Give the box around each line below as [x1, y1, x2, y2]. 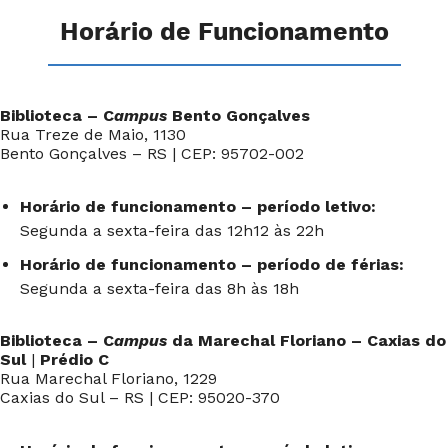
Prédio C [40, 350, 109, 370]
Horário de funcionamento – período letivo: [20, 197, 376, 217]
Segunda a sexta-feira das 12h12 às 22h [20, 221, 324, 241]
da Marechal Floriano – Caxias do [167, 331, 446, 351]
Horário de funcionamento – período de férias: [20, 255, 404, 275]
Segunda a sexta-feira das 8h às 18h [20, 279, 299, 299]
